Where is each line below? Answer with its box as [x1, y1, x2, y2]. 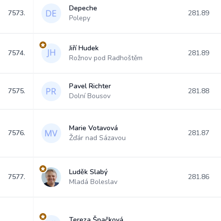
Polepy [69, 13, 90, 23]
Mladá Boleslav [69, 177, 117, 186]
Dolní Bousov [69, 91, 110, 101]
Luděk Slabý [69, 167, 108, 177]
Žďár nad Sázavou [69, 133, 126, 143]
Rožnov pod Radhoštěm [69, 53, 143, 63]
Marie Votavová [69, 123, 118, 133]
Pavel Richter [69, 81, 111, 91]
